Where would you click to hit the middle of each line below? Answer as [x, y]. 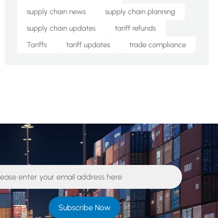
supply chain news [56, 12]
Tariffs [36, 45]
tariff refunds [135, 28]
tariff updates [88, 45]
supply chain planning [140, 12]
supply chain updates [61, 28]
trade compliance [157, 45]
